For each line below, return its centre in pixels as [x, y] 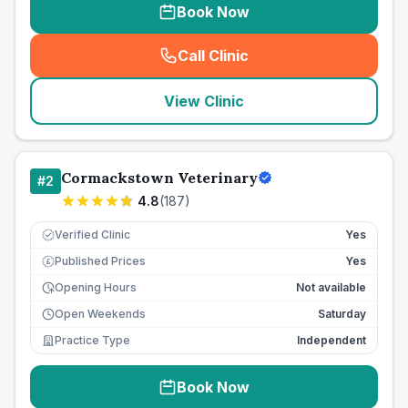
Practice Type [92, 340]
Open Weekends [100, 314]
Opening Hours [96, 287]
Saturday [342, 314]
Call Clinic [213, 56]
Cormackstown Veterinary [159, 178]
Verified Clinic [92, 235]
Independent [331, 340]
